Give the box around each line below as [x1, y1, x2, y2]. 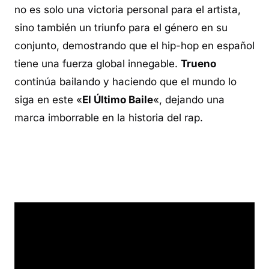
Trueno [181, 58, 216, 70]
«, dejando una [153, 94, 225, 106]
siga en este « [14, 94, 82, 106]
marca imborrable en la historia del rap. [14, 112, 203, 124]
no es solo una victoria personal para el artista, [14, 4, 241, 16]
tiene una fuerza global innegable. [14, 58, 181, 70]
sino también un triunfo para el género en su [14, 22, 228, 34]
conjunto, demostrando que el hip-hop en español [14, 40, 255, 52]
